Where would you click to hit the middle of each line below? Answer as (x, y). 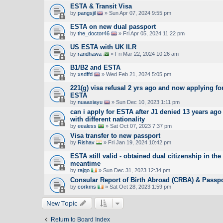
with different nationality (108, 119)
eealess (87, 126)
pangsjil (87, 13)
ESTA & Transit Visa (101, 6)
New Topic (62, 203)
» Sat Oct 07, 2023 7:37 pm (138, 126)
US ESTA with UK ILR (103, 47)
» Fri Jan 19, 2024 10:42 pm (137, 142)
